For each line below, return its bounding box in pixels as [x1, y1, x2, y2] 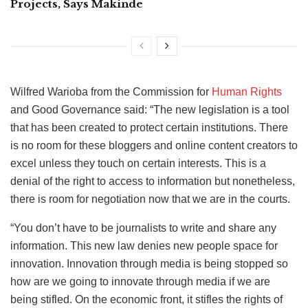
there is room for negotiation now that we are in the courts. [10, 192, 290, 205]
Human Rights [212, 85, 282, 98]
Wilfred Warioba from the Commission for [10, 85, 212, 98]
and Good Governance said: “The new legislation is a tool [10, 103, 289, 115]
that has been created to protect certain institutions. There [10, 121, 288, 133]
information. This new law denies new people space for [10, 239, 278, 252]
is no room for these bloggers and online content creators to [10, 139, 298, 151]
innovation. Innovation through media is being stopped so [10, 257, 288, 269]
